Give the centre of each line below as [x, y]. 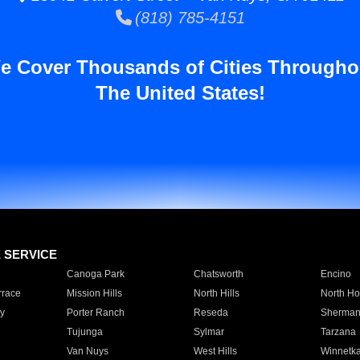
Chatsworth [218, 274]
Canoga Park [95, 274]
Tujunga [84, 332]
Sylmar [209, 332]
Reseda [211, 313]
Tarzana [338, 332]
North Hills [216, 293]
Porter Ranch [95, 313]
